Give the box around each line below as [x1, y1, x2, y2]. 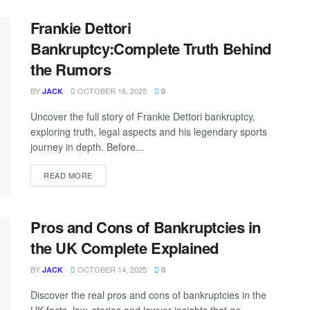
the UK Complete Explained [30, 236, 219, 259]
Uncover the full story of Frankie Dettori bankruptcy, [30, 109, 255, 124]
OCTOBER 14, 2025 [75, 263, 147, 275]
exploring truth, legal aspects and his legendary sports [30, 125, 267, 139]
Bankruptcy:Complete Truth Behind [30, 37, 271, 60]
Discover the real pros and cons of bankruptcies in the [30, 287, 266, 302]
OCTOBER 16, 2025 [75, 85, 147, 97]
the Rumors [30, 58, 111, 81]
